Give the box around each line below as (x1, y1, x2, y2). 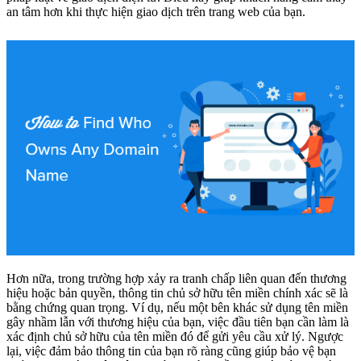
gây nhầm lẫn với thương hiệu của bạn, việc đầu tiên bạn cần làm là (6, 314, 349, 329)
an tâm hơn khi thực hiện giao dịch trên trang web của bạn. (6, 4, 305, 19)
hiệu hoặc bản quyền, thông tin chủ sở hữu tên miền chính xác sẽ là (6, 285, 348, 300)
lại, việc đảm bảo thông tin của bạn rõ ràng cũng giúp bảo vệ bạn (6, 343, 336, 358)
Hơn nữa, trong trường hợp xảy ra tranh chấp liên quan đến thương (6, 271, 346, 285)
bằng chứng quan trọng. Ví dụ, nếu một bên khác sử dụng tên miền (6, 300, 348, 314)
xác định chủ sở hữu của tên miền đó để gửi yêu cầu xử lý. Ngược (6, 329, 343, 343)
